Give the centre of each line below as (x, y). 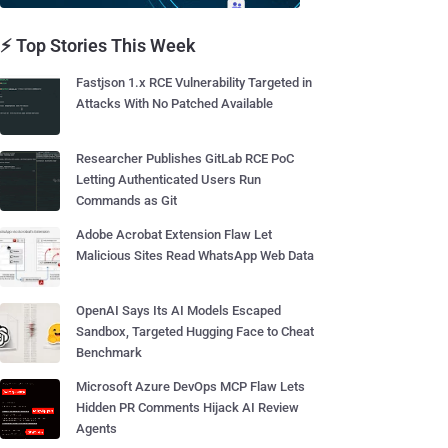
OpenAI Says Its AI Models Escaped (178, 310)
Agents (96, 428)
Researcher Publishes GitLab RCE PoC (185, 158)
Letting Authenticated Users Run (168, 179)
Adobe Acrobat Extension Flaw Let (174, 234)
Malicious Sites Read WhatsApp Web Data (195, 255)
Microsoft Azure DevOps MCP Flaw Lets (190, 386)
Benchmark (109, 352)
